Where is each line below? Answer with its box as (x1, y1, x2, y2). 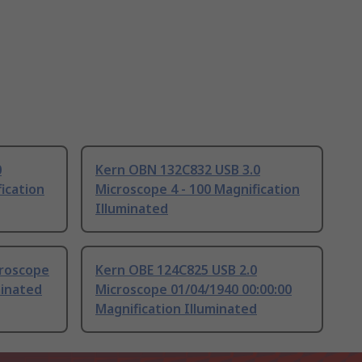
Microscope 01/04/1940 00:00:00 (95, 280, 292, 299)
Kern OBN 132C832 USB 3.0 (95, 161, 260, 179)
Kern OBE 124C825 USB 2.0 (95, 261, 257, 280)
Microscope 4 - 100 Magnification (95, 180, 300, 199)
